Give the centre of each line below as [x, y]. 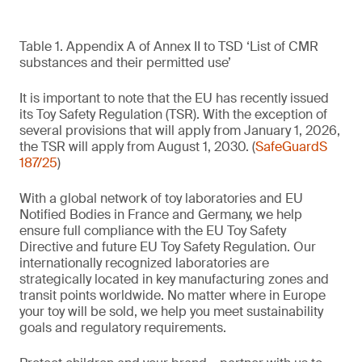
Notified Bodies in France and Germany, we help [161, 215]
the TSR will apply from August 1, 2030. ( [137, 147]
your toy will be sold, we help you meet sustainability [171, 311]
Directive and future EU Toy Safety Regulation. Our [168, 247]
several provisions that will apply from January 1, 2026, [180, 130]
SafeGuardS [291, 147]
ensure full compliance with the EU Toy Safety [153, 231]
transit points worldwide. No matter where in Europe [173, 295]
